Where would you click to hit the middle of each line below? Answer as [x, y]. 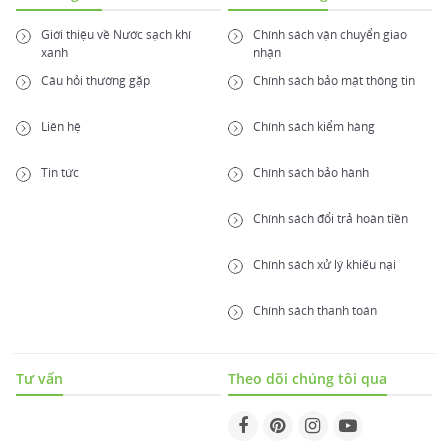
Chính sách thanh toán [314, 311]
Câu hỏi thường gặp [95, 81]
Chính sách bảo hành [310, 173]
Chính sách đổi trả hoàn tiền [330, 219]
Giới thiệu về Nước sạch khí [116, 35]
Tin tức [60, 173]
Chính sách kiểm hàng [313, 127]
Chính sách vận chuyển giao [329, 35]
